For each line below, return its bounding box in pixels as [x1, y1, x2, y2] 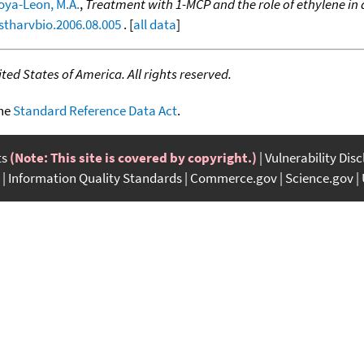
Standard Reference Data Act [13, 101, 177, 119]
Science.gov [285, 168, 353, 187]
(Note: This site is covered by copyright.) [10, 148, 257, 167]
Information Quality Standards [8, 168, 182, 187]
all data [133, 15, 176, 33]
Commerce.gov [190, 168, 277, 187]
